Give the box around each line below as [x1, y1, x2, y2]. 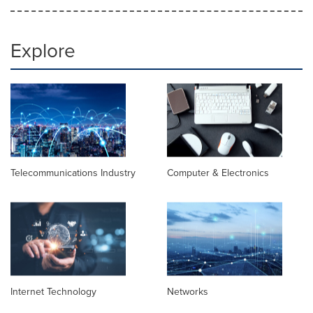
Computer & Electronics [167, 166, 269, 181]
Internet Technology [10, 284, 96, 300]
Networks [167, 284, 208, 300]
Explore [10, 36, 75, 65]
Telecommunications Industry [10, 166, 136, 181]
